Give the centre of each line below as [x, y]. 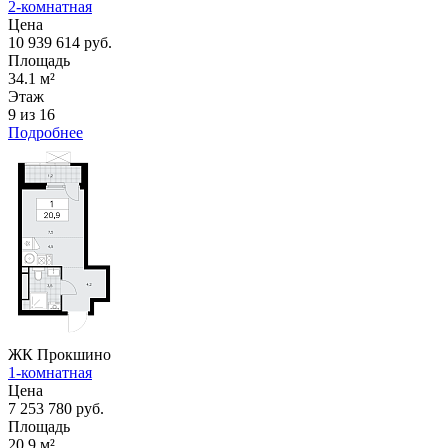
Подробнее [45, 132]
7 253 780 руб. [56, 408]
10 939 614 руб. [60, 42]
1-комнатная [50, 372]
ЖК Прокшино [59, 354]
